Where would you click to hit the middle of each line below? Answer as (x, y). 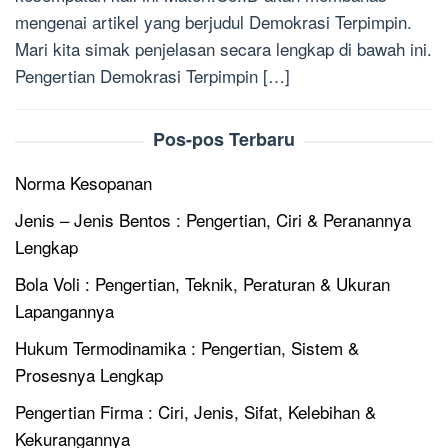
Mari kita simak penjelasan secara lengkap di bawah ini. (223, 49)
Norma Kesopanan (83, 183)
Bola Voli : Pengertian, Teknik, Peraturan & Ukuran (202, 284)
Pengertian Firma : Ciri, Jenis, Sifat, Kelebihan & (195, 412)
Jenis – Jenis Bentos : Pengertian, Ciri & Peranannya (213, 220)
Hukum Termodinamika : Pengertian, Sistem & (187, 348)
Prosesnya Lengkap (89, 375)
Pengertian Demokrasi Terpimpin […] (152, 76)
